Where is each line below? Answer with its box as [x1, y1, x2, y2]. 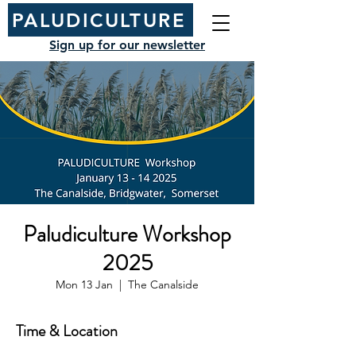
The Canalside [128, 277, 199, 292]
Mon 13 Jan [56, 277, 113, 292]
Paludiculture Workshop [23, 219, 231, 250]
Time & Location [16, 319, 118, 342]
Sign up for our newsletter [49, 37, 205, 52]
